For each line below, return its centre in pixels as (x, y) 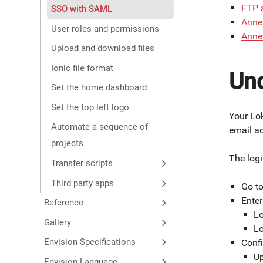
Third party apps (83, 183)
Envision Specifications (90, 242)
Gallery (57, 222)
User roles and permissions (105, 28)
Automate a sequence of (100, 127)
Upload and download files (103, 48)
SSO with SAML (82, 9)
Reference (63, 203)
